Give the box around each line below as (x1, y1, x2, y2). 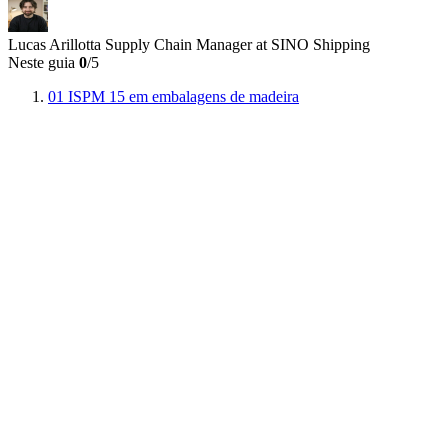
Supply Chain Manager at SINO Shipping (105, 35, 370, 53)
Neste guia (8, 53, 75, 71)
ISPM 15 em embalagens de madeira (68, 87, 299, 105)
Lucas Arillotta (8, 35, 101, 53)
